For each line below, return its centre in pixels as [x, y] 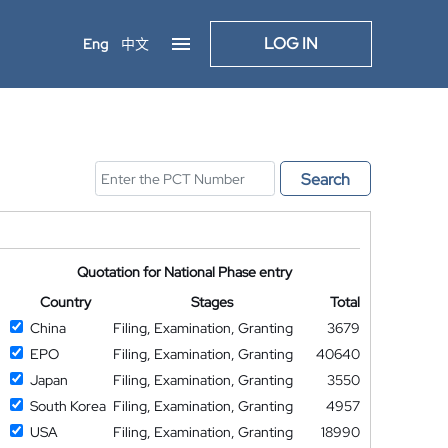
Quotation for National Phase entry [185, 272]
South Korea [67, 406]
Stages [211, 302]
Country [65, 302]
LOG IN [291, 43]
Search [325, 179]
